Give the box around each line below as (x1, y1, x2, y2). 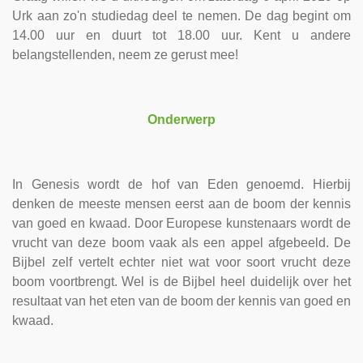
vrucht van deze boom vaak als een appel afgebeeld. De (12, 236, 351, 250)
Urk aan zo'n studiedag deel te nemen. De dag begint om (12, 9, 351, 23)
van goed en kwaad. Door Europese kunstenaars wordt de (12, 216, 351, 230)
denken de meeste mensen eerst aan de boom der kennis (12, 197, 351, 211)
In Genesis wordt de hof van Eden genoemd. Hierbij (12, 177, 351, 191)
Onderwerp (147, 113, 216, 126)
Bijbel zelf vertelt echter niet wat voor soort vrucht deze (12, 255, 351, 269)
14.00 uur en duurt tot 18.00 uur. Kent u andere (12, 28, 351, 42)
